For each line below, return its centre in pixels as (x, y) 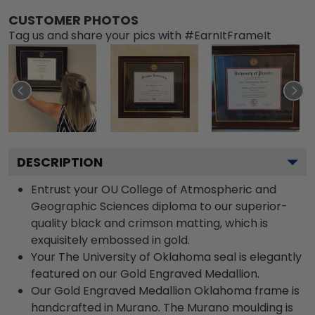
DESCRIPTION (60, 162)
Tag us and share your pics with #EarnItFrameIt (140, 35)
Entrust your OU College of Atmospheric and (154, 189)
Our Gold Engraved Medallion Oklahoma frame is (165, 290)
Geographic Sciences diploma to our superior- (159, 206)
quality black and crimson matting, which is (149, 223)
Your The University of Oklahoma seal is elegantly (166, 257)
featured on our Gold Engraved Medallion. (145, 274)
